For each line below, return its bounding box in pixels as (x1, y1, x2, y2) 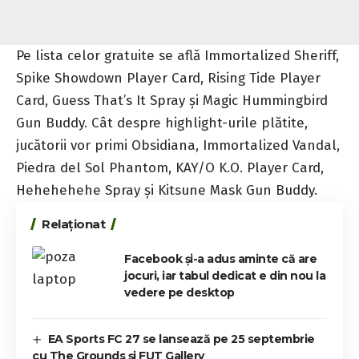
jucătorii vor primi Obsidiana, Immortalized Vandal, (16, 136, 340, 154)
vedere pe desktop (124, 284, 235, 300)
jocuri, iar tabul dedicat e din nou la (124, 268, 325, 283)
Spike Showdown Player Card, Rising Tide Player (16, 69, 321, 87)
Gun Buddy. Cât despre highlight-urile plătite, (16, 114, 308, 131)
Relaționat (42, 216, 105, 232)
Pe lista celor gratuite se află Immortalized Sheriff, (16, 46, 339, 64)
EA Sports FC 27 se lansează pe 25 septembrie (47, 331, 315, 346)
